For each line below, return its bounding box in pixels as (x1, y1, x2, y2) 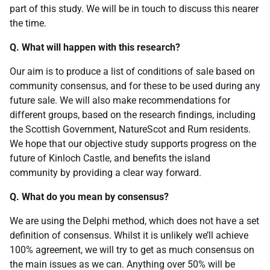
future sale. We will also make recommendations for (10, 95, 230, 106)
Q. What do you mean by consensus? (10, 191, 169, 202)
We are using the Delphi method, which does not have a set (10, 215, 259, 227)
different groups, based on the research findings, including (10, 109, 256, 121)
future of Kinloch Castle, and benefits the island (10, 152, 210, 164)
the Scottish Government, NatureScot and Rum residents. (10, 124, 251, 135)
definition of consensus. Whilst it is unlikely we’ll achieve (10, 230, 248, 241)
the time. (10, 17, 46, 29)
